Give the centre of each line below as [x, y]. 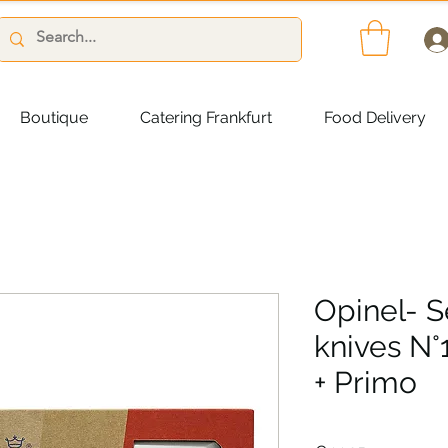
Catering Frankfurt [206, 117]
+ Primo [365, 382]
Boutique [54, 117]
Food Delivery [375, 117]
